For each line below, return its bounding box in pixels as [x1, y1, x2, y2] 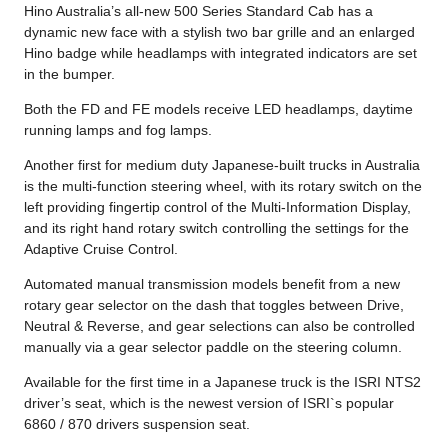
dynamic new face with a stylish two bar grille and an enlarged [24, 23, 415, 40]
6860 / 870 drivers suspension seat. [24, 415, 250, 432]
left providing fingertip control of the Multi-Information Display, [24, 198, 411, 215]
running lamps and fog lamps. [24, 121, 212, 138]
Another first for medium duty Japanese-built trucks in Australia [24, 156, 420, 173]
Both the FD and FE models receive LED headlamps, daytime [24, 100, 413, 117]
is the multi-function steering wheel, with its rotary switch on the [24, 177, 422, 194]
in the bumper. [24, 65, 119, 82]
